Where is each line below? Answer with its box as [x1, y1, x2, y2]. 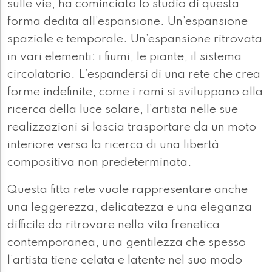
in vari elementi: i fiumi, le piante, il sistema [7, 51, 242, 64]
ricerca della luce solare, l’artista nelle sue [7, 104, 238, 117]
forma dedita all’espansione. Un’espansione [7, 16, 248, 29]
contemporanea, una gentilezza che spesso [7, 237, 246, 250]
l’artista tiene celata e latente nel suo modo [7, 254, 242, 267]
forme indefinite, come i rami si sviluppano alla [7, 86, 263, 99]
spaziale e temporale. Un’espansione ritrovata [7, 33, 262, 46]
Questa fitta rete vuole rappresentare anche [7, 184, 248, 197]
